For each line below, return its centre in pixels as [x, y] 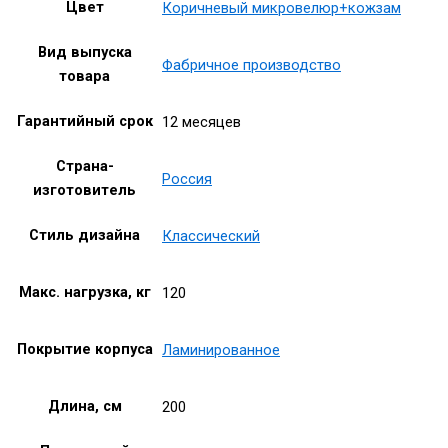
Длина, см [84, 406]
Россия [187, 178]
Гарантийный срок [84, 121]
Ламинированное [221, 349]
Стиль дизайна [84, 235]
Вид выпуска [84, 52]
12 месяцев [201, 121]
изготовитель [84, 190]
